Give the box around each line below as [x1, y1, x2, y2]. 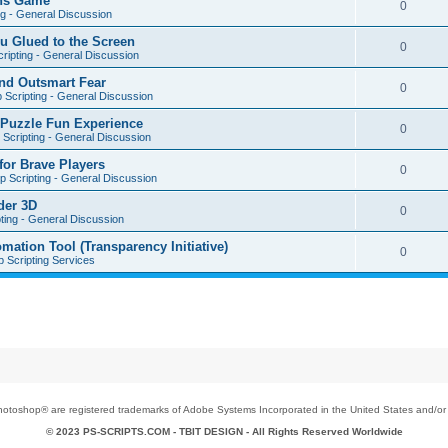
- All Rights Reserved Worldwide [242, 426, 403, 437]
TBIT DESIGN [178, 426, 243, 437]
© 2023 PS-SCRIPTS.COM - [45, 426, 179, 437]
